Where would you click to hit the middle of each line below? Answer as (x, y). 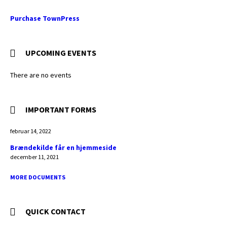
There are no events (41, 75)
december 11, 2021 (34, 157)
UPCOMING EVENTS (61, 53)
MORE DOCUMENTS (38, 177)
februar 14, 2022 (31, 131)
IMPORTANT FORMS (61, 109)
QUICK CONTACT (55, 211)
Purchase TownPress (45, 18)
